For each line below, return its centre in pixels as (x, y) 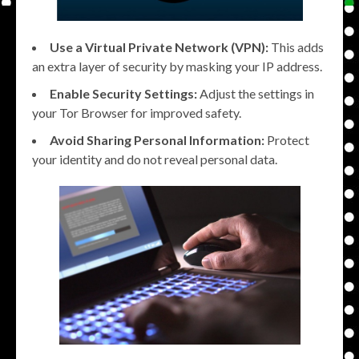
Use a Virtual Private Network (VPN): (159, 47)
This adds (296, 47)
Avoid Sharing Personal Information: (157, 140)
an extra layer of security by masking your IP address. (177, 66)
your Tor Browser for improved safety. (137, 113)
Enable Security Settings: (123, 93)
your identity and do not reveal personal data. (155, 159)
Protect (287, 140)
